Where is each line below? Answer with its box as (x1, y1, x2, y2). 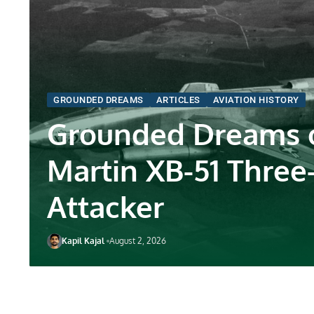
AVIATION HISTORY (212, 95, 299, 106)
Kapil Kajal (61, 235, 104, 246)
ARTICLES (156, 95, 200, 106)
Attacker (47, 188, 164, 225)
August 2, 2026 (109, 235, 166, 246)
